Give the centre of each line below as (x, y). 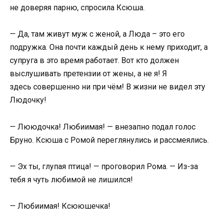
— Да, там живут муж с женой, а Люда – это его (97, 34)
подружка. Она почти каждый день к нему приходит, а (109, 47)
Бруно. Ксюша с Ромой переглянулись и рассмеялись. (109, 140)
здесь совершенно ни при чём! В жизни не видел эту (108, 87)
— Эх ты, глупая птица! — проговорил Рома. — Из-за (104, 166)
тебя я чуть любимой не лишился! (71, 179)
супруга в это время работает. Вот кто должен (94, 61)
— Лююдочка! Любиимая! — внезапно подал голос (103, 127)
